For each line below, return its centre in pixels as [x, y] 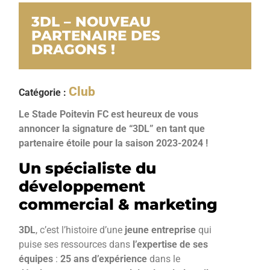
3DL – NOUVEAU [91, 21]
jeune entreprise [159, 230]
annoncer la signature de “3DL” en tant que [112, 128]
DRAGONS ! [74, 49]
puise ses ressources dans [76, 245]
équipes [36, 259]
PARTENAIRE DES [96, 35]
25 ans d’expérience [104, 259]
